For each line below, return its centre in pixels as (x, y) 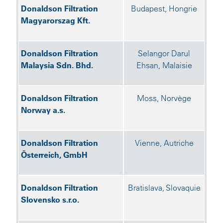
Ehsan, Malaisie (164, 65)
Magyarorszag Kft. (56, 20)
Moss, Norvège (164, 98)
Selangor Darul (164, 53)
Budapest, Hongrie (164, 8)
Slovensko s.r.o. (50, 200)
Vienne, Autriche (164, 143)
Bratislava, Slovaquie (164, 188)
